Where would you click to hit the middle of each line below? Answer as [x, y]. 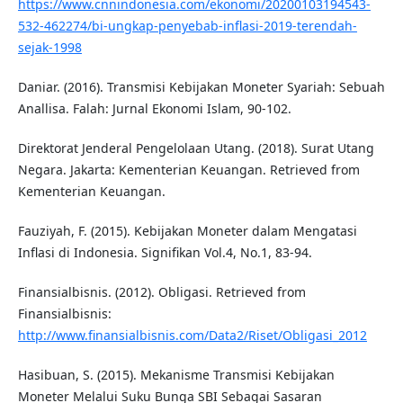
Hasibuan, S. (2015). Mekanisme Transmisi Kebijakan [176, 375]
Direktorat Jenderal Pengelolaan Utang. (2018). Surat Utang [196, 148]
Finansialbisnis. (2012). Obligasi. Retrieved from [161, 292]
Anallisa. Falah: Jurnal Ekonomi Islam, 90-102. [154, 109]
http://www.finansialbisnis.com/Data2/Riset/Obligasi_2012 [192, 336]
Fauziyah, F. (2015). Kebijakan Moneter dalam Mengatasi [187, 231]
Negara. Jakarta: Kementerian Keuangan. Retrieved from [188, 170]
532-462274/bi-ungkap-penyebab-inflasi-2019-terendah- [187, 26]
